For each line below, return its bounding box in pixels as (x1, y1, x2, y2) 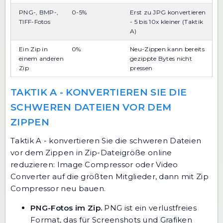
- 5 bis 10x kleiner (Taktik (130, 18, 204, 26)
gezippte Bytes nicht (130, 55, 193, 63)
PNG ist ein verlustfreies (102, 203, 197, 213)
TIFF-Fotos (19, 18, 50, 26)
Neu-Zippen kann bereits (130, 45, 205, 53)
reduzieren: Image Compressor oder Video (10, 160, 178, 170)
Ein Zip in (19, 45, 48, 53)
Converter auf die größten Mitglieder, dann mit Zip (10, 172, 209, 182)
